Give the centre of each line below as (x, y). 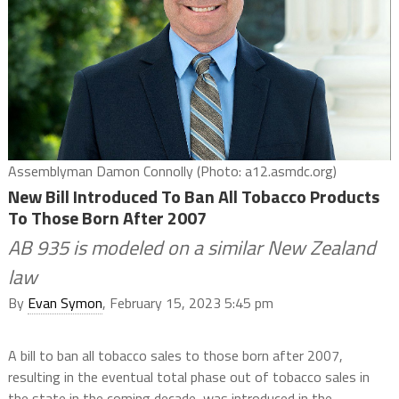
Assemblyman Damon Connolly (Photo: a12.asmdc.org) (172, 171)
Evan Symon (65, 302)
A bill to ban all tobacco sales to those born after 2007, (175, 355)
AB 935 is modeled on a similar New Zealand (191, 247)
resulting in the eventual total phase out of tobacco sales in (188, 376)
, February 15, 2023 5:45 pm (187, 302)
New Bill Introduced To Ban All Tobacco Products (193, 196)
